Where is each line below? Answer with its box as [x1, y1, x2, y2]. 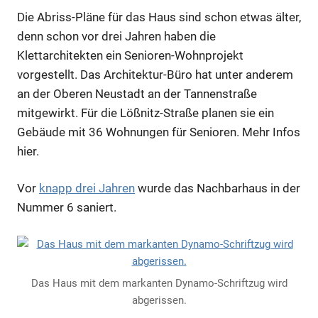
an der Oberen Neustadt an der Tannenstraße [17, 86, 257, 101]
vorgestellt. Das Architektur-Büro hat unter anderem [17, 67, 293, 82]
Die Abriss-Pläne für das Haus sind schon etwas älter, [17, 9, 301, 24]
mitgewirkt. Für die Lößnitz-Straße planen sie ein [17, 105, 274, 120]
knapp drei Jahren [39, 181, 135, 196]
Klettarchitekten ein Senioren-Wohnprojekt [17, 48, 243, 62]
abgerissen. [131, 294, 187, 307]
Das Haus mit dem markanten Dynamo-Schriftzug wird [31, 277, 287, 290]
